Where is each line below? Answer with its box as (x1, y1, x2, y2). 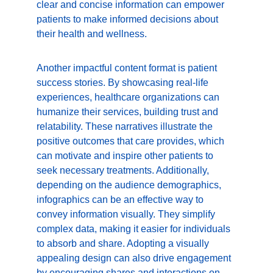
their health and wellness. (37, 29, 147, 39)
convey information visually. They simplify (37, 209, 218, 219)
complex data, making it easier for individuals (37, 224, 233, 234)
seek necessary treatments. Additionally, (37, 165, 211, 175)
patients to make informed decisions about (37, 14, 221, 24)
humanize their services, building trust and (37, 107, 221, 117)
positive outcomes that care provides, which (37, 136, 227, 146)
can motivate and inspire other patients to (37, 151, 216, 161)
